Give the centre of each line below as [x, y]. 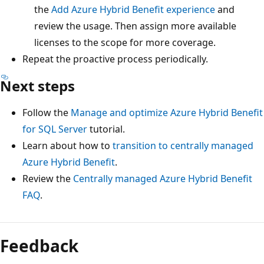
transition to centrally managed [183, 146]
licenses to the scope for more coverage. [125, 43]
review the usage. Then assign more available [135, 26]
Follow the [47, 113]
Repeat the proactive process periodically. [115, 59]
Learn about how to [67, 146]
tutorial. [106, 129]
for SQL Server [55, 129]
